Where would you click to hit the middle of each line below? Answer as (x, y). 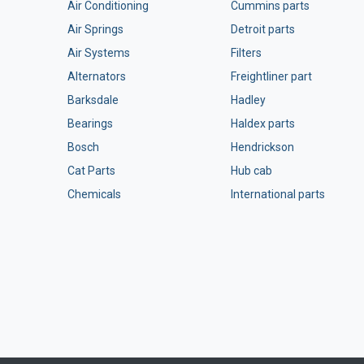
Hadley (248, 100)
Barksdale (93, 100)
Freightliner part (271, 76)
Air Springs (95, 29)
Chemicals (94, 194)
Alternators (96, 76)
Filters (246, 53)
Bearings (90, 123)
